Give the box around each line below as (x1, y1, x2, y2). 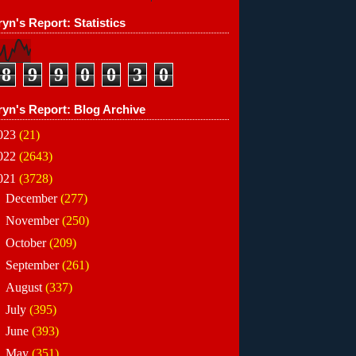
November (5, 214, 62, 228)
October (5, 235, 49, 250)
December (5, 192, 60, 206)
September (5, 257, 62, 272)
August (5, 280, 45, 294)
